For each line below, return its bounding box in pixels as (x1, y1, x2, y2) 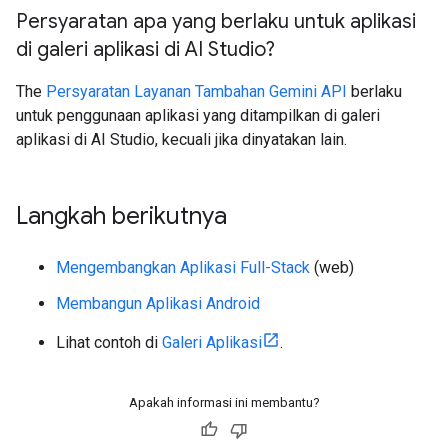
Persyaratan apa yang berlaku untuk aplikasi (16, 9, 416, 34)
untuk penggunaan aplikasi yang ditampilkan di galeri (16, 106, 380, 125)
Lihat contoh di (56, 333, 162, 352)
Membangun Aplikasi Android (56, 294, 260, 313)
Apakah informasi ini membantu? (128, 395, 320, 410)
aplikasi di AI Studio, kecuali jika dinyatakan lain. (16, 130, 347, 149)
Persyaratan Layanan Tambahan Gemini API (46, 82, 347, 101)
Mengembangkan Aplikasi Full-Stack (56, 258, 310, 277)
